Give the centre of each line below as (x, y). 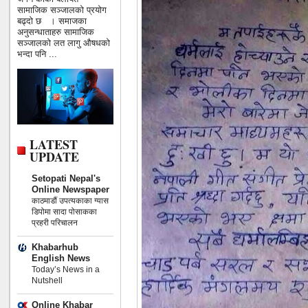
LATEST (54, 144)
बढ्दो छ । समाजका (52, 21)
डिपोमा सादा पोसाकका (64, 211)
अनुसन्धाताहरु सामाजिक (56, 32)
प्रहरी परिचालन (55, 222)
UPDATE (54, 156)
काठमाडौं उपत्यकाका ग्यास (70, 200)
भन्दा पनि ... (37, 54)
